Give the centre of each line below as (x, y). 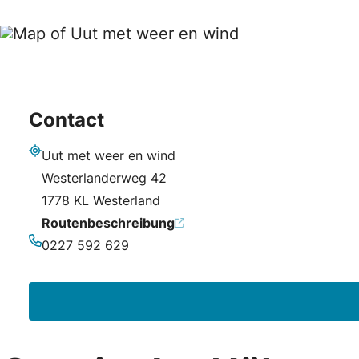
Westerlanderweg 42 (104, 178)
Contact (67, 120)
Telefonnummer (75, 257)
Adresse (52, 167)
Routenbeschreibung (108, 223)
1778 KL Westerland (101, 200)
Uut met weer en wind (109, 155)
